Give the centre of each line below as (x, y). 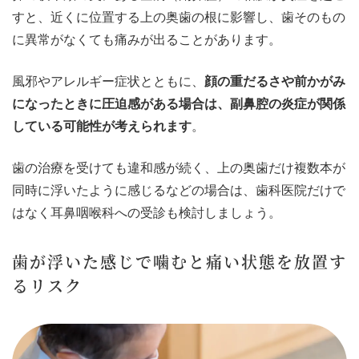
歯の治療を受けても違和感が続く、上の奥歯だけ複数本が (179, 168)
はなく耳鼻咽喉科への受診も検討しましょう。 (147, 213)
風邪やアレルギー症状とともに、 (108, 82)
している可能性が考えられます (102, 127)
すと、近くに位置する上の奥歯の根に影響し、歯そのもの (179, 18)
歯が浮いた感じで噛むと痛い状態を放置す (179, 262)
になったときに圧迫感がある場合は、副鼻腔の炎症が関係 (179, 104)
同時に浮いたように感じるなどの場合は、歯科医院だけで (179, 191)
